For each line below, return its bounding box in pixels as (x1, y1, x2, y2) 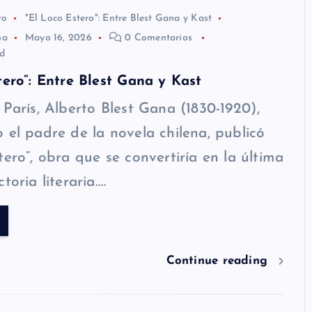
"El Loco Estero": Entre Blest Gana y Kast (24, 13, 212, 24)
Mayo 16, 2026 (25, 33, 92, 44)
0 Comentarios (122, 33, 196, 44)
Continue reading (166, 255, 272, 267)
